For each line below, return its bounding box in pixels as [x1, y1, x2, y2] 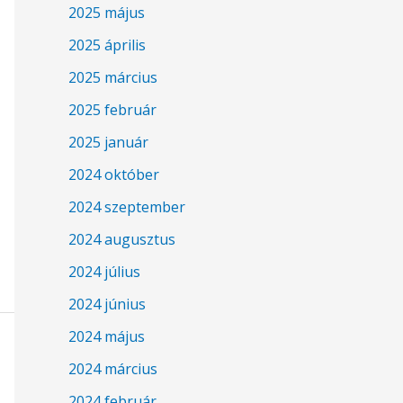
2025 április [68, 35, 146, 56]
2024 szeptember [68, 197, 185, 218]
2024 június [68, 294, 146, 315]
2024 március [68, 359, 157, 380]
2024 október [68, 165, 159, 185]
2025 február [68, 100, 157, 121]
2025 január [68, 132, 148, 153]
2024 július [68, 262, 140, 282]
